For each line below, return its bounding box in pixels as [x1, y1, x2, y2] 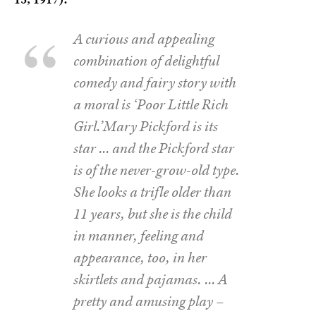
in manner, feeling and [73, 226, 204, 245]
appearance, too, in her [73, 248, 207, 267]
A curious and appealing [73, 30, 214, 49]
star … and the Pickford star [73, 139, 234, 158]
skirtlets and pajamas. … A [73, 270, 227, 289]
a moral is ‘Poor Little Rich [73, 95, 229, 114]
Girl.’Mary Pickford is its [73, 117, 218, 136]
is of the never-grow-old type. [73, 161, 240, 180]
